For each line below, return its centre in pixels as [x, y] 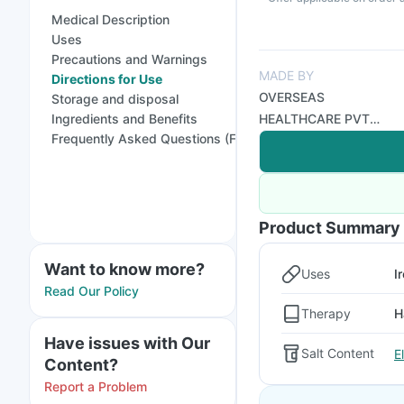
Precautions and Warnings [129, 59]
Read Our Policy [92, 291]
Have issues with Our [127, 343]
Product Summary [330, 228]
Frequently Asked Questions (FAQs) [159, 138]
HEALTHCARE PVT [314, 119]
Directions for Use [107, 79]
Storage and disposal [115, 99]
